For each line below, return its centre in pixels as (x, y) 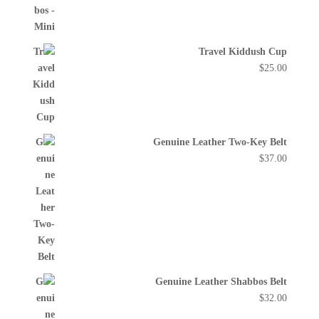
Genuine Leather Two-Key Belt (220, 142)
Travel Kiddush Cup (243, 52)
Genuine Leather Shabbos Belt (221, 282)
